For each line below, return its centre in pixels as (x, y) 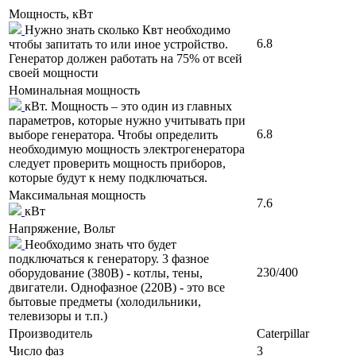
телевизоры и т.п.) (58, 316)
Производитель (50, 334)
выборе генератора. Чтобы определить (113, 135)
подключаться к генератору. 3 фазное (109, 259)
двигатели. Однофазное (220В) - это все (117, 288)
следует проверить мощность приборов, (117, 164)
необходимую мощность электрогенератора (127, 149)
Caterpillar (283, 334)
